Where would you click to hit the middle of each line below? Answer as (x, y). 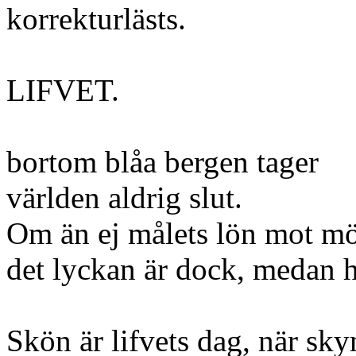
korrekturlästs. (96, 19)
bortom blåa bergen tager (163, 162)
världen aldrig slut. (124, 197)
